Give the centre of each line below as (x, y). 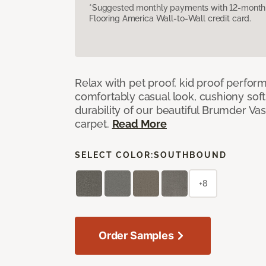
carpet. (94, 123)
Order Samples (136, 235)
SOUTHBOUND (190, 155)
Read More (139, 123)
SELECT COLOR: (114, 155)
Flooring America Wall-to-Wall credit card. (170, 18)
